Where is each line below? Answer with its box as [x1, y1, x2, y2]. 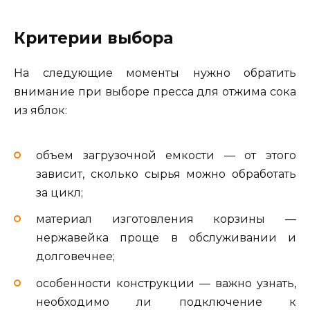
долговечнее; [36, 250, 115, 264]
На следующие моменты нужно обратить [14, 66, 296, 80]
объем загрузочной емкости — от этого [36, 149, 296, 163]
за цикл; [36, 186, 83, 200]
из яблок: [14, 103, 67, 117]
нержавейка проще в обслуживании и [36, 231, 296, 245]
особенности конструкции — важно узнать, [36, 276, 296, 290]
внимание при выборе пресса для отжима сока [14, 84, 296, 98]
